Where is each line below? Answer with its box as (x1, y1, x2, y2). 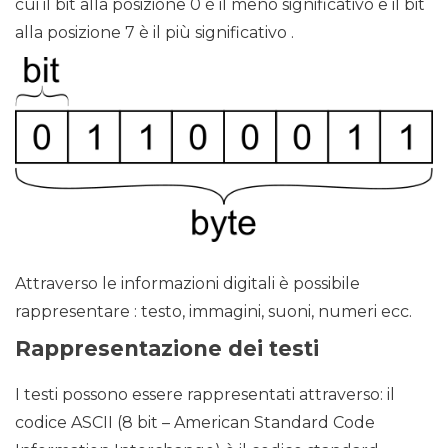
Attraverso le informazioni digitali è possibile (15, 274, 360, 294)
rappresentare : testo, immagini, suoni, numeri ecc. (15, 302, 412, 322)
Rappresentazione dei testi (15, 336, 319, 362)
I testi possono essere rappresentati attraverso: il (15, 385, 395, 405)
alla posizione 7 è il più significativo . (15, 22, 294, 42)
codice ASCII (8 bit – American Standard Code (15, 413, 375, 433)
